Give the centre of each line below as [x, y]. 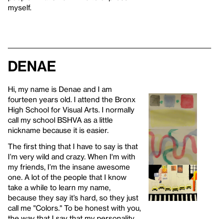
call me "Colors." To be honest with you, [74, 208]
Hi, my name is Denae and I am [60, 89]
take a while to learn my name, [59, 187]
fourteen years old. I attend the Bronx [72, 99]
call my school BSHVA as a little [60, 120]
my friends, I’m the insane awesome [69, 166]
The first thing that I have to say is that [73, 146]
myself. [20, 7]
